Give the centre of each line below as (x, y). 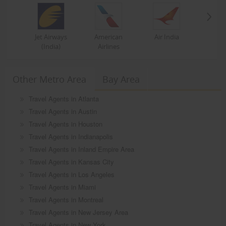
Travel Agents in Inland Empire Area (81, 149)
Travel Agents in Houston (65, 124)
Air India (166, 37)
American (109, 37)
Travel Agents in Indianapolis (71, 136)
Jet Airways (51, 37)
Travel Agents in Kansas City (71, 161)
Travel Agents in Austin (63, 111)
